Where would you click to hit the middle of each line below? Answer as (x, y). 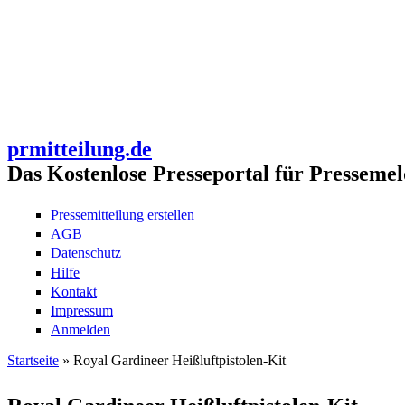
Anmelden (80, 330)
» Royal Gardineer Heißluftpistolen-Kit (172, 361)
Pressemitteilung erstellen (122, 215)
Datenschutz (86, 253)
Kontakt (74, 291)
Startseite (33, 361)
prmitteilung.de (80, 149)
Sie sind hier (65, 383)
